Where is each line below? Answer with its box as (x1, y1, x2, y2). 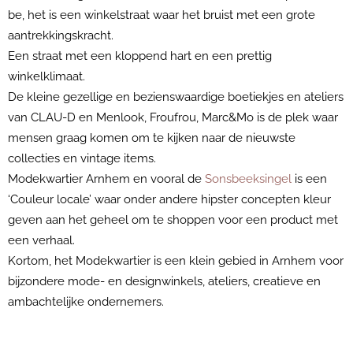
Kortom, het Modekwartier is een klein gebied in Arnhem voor (8, 254, 344, 269)
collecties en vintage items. (8, 151, 162, 166)
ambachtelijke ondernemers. (8, 295, 164, 310)
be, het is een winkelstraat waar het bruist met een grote (8, 8, 315, 23)
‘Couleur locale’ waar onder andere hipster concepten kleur (8, 192, 331, 207)
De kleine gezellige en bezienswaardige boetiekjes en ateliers (8, 90, 344, 105)
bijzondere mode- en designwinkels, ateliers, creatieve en (8, 274, 321, 289)
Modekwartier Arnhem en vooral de (8, 172, 205, 187)
